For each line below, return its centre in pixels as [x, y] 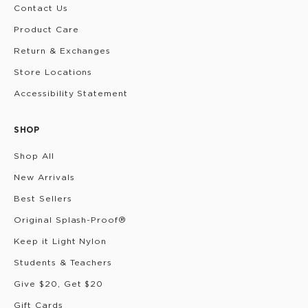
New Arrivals [44, 177]
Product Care [46, 29]
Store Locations [53, 72]
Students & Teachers [63, 262]
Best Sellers [43, 198]
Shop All [34, 156]
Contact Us [41, 8]
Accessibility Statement [71, 93]
